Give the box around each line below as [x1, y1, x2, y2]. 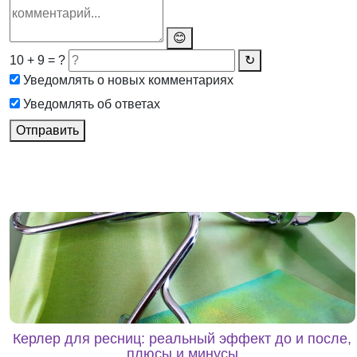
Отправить [16, 123, 80, 137]
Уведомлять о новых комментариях [20, 73, 234, 87]
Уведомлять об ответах [20, 96, 161, 111]
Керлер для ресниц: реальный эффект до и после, [13, 330, 352, 347]
